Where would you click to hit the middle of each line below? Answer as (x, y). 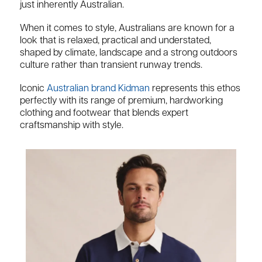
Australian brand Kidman (98, 89)
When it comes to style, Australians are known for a (127, 28)
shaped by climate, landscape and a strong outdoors (129, 53)
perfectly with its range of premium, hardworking (121, 101)
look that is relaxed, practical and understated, (116, 41)
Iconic (33, 89)
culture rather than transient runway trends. (111, 65)
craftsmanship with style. (73, 125)
